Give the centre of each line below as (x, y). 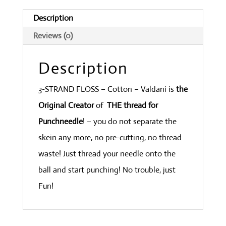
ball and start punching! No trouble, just (107, 170)
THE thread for (132, 105)
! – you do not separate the (129, 122)
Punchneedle (60, 122)
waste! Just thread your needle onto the (107, 154)
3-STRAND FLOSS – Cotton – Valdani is (107, 89)
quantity (37, 41)
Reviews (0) (53, 36)
